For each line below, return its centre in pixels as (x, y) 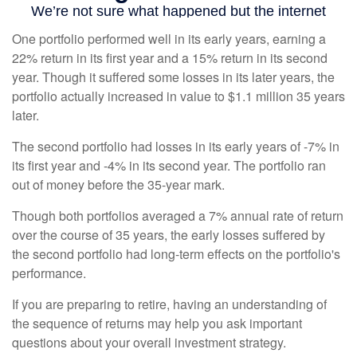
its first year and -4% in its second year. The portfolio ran (169, 165)
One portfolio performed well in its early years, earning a (169, 38)
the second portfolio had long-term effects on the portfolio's (176, 253)
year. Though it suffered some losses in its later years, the (173, 76)
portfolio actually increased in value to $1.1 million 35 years (178, 96)
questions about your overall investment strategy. (149, 342)
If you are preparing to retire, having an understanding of (169, 304)
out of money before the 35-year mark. (118, 184)
